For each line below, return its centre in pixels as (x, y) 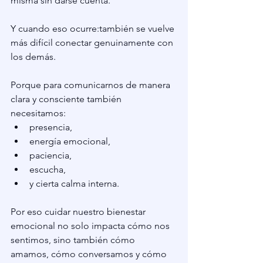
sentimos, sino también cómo (74, 240)
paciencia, (50, 155)
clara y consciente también (67, 99)
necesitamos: (38, 113)
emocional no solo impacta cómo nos (91, 225)
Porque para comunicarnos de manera (92, 85)
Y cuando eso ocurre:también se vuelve (94, 28)
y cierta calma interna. (74, 183)
